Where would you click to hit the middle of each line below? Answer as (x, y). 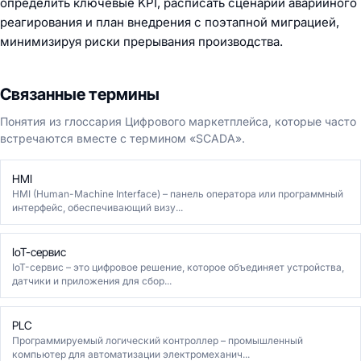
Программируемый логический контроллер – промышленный (158, 340)
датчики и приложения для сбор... (92, 281)
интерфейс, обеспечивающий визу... (98, 207)
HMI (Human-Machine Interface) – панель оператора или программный (178, 194)
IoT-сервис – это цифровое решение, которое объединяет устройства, (178, 267)
